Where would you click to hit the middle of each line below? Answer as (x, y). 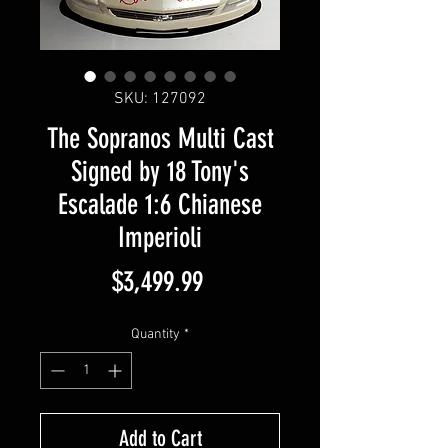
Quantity (155, 335)
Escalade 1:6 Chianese (160, 205)
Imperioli (160, 238)
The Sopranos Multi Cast (160, 139)
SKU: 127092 (160, 99)
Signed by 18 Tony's (160, 172)
